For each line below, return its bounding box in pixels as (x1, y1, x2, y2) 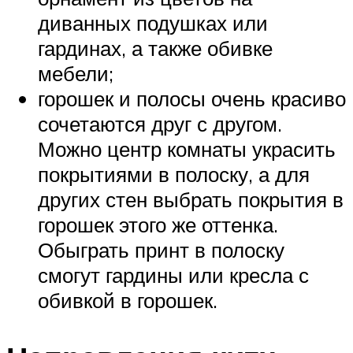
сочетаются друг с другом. (38, 110, 282, 136)
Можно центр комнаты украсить (38, 136, 336, 162)
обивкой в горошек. (38, 287, 217, 313)
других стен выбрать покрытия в (38, 186, 344, 212)
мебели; (38, 60, 113, 86)
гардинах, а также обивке (38, 35, 273, 61)
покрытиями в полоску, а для (38, 161, 310, 187)
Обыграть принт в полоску (38, 236, 284, 262)
